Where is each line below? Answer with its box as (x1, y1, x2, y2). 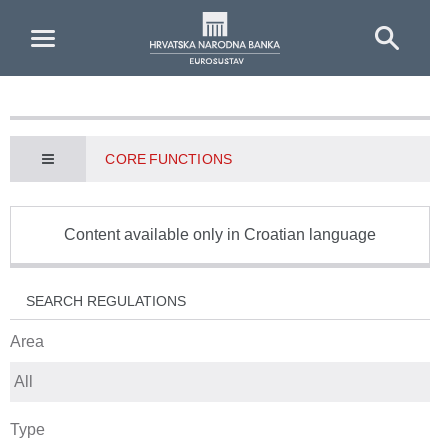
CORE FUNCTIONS (105, 151, 232, 167)
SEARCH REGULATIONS (26, 293, 187, 309)
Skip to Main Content (7, 10, 155, 27)
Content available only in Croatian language (64, 226, 377, 243)
